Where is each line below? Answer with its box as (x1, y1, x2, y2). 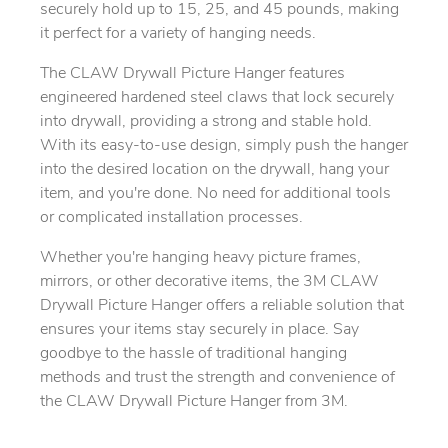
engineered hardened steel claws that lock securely (40, 89, 394, 106)
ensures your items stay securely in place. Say (40, 321, 359, 338)
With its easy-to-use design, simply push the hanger (40, 137, 408, 154)
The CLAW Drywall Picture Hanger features (40, 65, 345, 82)
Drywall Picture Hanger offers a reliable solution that (40, 297, 404, 314)
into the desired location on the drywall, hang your (40, 161, 389, 178)
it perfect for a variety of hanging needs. (40, 25, 316, 42)
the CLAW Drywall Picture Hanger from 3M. (40, 393, 348, 410)
